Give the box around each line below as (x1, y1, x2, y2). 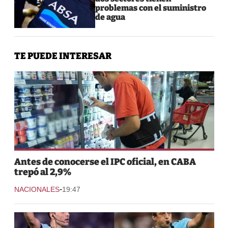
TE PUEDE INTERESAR (14, 50, 111, 62)
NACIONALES (14, 185, 60, 193)
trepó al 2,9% (14, 166, 71, 178)
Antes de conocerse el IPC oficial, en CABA (14, 156, 196, 167)
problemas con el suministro (95, 3, 207, 13)
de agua (95, 12, 126, 22)
